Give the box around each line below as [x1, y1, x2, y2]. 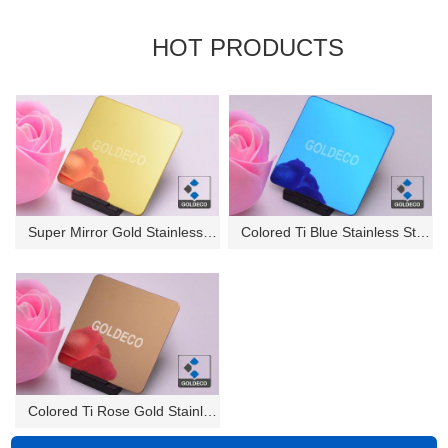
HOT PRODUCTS [152, 33, 344, 61]
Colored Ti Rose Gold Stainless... [203, 402, 218, 419]
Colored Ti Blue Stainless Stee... [416, 224, 431, 241]
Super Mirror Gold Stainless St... [203, 224, 218, 241]
